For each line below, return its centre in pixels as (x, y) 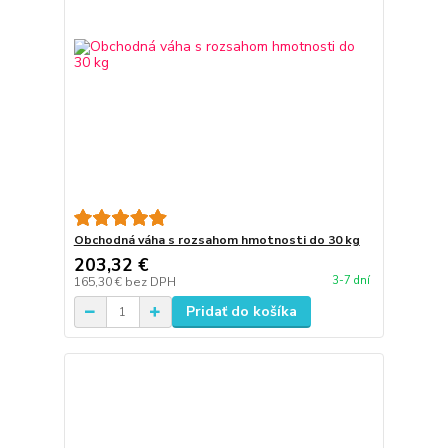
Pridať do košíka (241, 312)
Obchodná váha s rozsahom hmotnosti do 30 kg (216, 240)
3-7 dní (350, 280)
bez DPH (150, 282)
